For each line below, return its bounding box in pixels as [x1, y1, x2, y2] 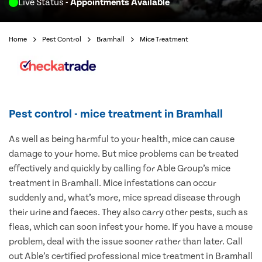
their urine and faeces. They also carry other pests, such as [9, 207, 248, 218]
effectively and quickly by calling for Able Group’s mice [9, 163, 230, 174]
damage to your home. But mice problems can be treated [9, 149, 239, 160]
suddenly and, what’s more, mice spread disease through [9, 192, 240, 204]
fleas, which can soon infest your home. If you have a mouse [9, 222, 253, 233]
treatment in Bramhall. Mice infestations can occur [9, 178, 216, 189]
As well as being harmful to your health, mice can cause [9, 134, 235, 145]
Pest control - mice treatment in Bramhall [9, 108, 223, 121]
